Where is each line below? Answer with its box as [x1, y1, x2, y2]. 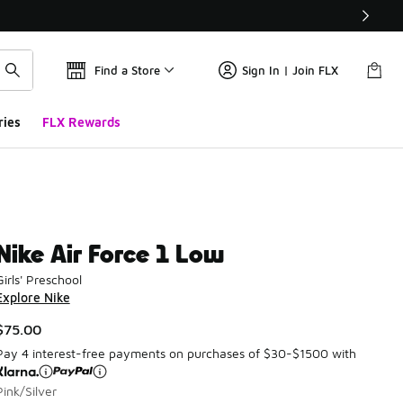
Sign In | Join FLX [242, 63, 338, 77]
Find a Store [94, 63, 160, 77]
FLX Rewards [41, 114, 121, 130]
